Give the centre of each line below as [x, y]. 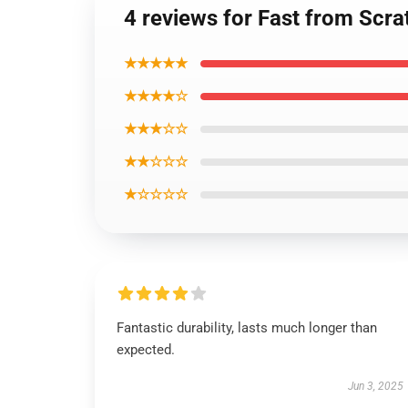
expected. [146, 350]
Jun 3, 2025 [375, 386]
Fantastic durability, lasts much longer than [247, 328]
